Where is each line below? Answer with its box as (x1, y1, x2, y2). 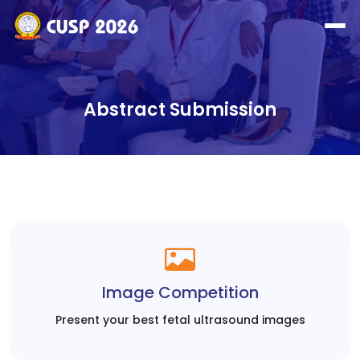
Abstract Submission (84, 97, 276, 122)
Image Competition (101, 281, 259, 304)
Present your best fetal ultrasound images (55, 312, 305, 328)
